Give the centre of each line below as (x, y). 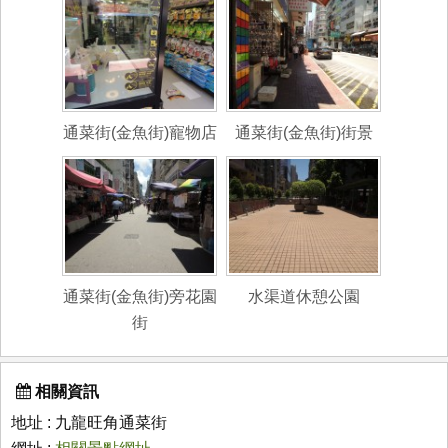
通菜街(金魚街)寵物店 (139, 132)
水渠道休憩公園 (303, 296)
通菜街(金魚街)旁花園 (139, 296)
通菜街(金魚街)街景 (303, 132)
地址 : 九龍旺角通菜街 (89, 422)
